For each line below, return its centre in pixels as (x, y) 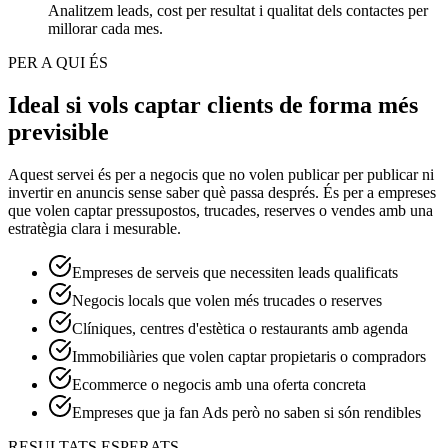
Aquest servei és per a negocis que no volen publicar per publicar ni (221, 175)
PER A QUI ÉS (58, 63)
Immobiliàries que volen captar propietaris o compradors (249, 357)
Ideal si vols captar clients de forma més (213, 105)
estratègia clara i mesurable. (94, 229)
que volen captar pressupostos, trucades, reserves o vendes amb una (220, 211)
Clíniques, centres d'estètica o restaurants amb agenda (240, 329)
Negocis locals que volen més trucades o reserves (227, 301)
